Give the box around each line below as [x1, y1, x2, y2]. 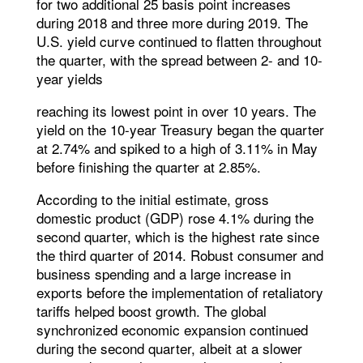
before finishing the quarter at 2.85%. [36, 156, 261, 177]
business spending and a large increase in [36, 263, 291, 284]
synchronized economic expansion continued [36, 319, 308, 340]
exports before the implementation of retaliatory [36, 282, 323, 303]
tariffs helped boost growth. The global [36, 301, 267, 322]
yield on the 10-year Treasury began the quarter [36, 119, 324, 140]
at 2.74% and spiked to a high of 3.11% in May [36, 138, 318, 159]
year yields [36, 68, 103, 89]
